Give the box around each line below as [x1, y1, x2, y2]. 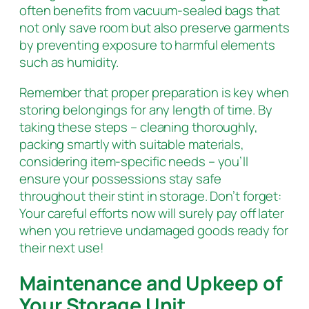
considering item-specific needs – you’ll [19, 152, 248, 170]
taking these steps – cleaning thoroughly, [19, 117, 258, 136]
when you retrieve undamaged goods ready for [19, 221, 288, 239]
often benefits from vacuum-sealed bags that [19, 1, 280, 20]
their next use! [19, 238, 104, 257]
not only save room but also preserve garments [19, 19, 290, 37]
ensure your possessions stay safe [19, 169, 221, 188]
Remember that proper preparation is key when [19, 83, 289, 101]
